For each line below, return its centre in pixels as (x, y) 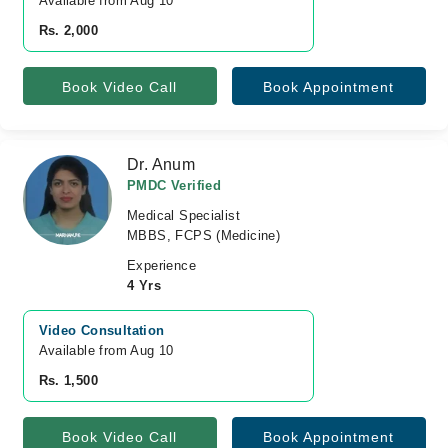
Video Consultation (101, 330)
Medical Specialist (184, 215)
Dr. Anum (161, 164)
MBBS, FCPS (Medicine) (204, 235)
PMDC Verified (174, 185)
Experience (161, 265)
